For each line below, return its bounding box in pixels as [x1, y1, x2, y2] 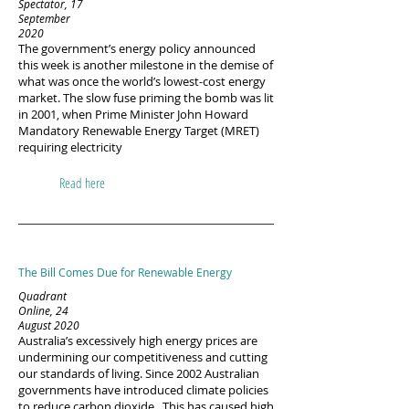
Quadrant [18, 288, 67, 303]
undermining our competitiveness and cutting [18, 349, 267, 365]
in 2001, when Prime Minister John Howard [18, 106, 248, 122]
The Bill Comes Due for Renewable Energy [18, 265, 232, 279]
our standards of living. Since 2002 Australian [18, 365, 259, 382]
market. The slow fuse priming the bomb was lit [18, 89, 274, 106]
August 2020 [18, 318, 79, 332]
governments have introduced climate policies [18, 382, 268, 398]
